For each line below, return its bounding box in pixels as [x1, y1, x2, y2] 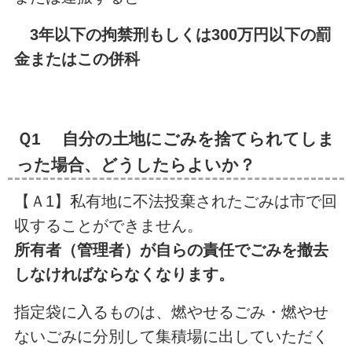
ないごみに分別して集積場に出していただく [13, 327, 328, 345]
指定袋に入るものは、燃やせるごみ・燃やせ [13, 302, 328, 321]
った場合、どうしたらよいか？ [16, 155, 255, 174]
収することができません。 [13, 217, 203, 235]
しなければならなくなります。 [13, 266, 234, 284]
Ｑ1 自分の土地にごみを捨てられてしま [16, 129, 335, 148]
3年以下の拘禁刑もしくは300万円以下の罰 [29, 26, 332, 44]
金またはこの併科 [13, 50, 140, 68]
